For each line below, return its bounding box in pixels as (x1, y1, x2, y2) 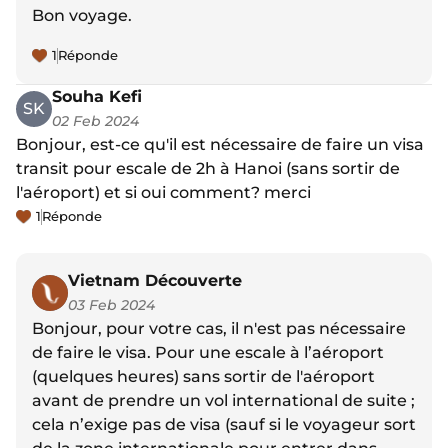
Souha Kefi (52, 87, 142, 107)
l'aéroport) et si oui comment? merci (16, 183, 311, 203)
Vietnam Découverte (68, 271, 242, 291)
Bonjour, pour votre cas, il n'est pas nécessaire (32, 319, 406, 339)
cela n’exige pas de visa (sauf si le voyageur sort (32, 415, 416, 435)
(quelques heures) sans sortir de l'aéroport (32, 367, 375, 387)
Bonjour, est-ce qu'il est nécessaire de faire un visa (16, 135, 424, 155)
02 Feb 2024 (52, 112, 139, 131)
